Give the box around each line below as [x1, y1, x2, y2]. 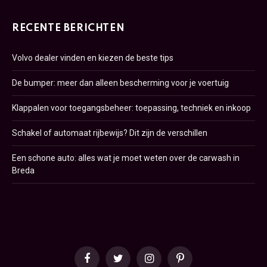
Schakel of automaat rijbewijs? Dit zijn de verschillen [12, 128, 207, 138]
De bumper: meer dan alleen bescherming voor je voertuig [12, 78, 229, 88]
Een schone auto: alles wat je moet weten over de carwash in [12, 153, 240, 163]
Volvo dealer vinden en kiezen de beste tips [12, 53, 173, 63]
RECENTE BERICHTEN [12, 23, 125, 34]
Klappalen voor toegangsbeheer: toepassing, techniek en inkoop [12, 103, 251, 113]
